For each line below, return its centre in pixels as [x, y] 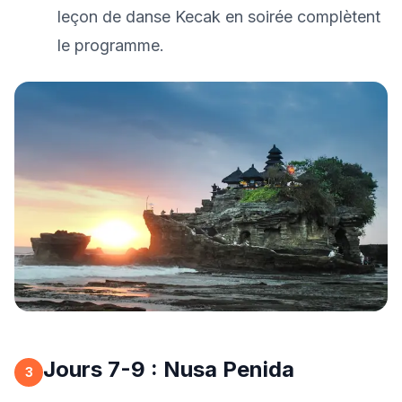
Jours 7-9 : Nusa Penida [169, 369]
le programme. [111, 45]
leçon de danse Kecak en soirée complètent [219, 17]
